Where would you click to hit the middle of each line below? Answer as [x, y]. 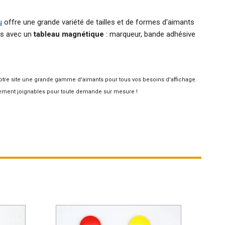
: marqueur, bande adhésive [150, 34]
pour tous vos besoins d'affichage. [150, 79]
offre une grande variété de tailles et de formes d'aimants [98, 22]
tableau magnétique [69, 34]
